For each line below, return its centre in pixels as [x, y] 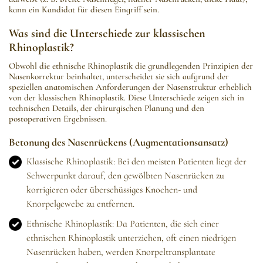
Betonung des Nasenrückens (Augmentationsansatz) [119, 142]
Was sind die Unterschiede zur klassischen [107, 34]
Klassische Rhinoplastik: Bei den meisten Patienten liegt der [136, 162]
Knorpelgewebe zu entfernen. [80, 204]
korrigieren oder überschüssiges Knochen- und [112, 190]
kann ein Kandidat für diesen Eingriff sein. [84, 10]
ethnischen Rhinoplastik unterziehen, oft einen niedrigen [131, 238]
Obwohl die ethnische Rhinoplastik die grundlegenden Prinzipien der [131, 66]
